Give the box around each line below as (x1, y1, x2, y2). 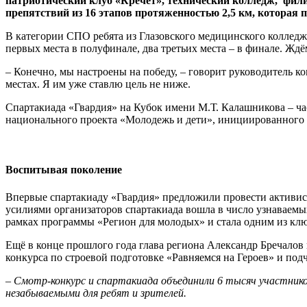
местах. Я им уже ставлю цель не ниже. (5, 78, 191, 90)
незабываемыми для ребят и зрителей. (5, 286, 195, 299)
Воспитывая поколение (5, 164, 122, 176)
